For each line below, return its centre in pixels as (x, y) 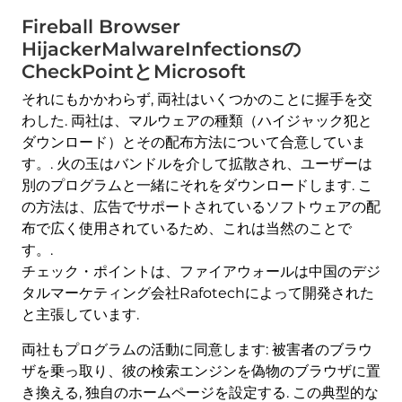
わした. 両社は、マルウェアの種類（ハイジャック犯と (197, 121)
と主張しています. (80, 315)
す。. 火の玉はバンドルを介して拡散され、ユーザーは (197, 164)
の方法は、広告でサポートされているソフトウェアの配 (201, 207)
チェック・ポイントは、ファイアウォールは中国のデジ (201, 272)
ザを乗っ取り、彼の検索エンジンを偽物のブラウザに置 (201, 371)
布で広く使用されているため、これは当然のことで (186, 229)
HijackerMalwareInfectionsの (161, 49)
